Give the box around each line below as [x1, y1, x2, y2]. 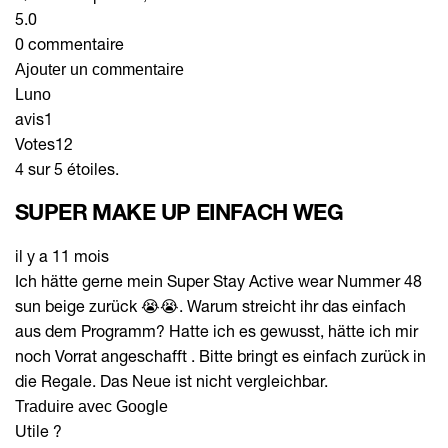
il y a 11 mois [15, 245, 109, 265]
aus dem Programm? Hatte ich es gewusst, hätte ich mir [15, 320, 418, 340]
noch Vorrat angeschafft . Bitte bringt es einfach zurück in [15, 345, 426, 365]
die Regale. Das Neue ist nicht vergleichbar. [15, 370, 328, 390]
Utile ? [15, 420, 62, 440]
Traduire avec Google [15, 397, 168, 415]
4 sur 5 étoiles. [15, 158, 119, 178]
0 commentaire [15, 33, 124, 53]
